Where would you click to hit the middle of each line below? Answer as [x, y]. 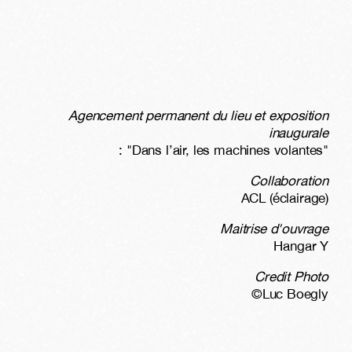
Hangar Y [301, 246]
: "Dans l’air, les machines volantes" [224, 150]
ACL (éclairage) [284, 198]
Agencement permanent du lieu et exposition [198, 115]
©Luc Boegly [290, 293]
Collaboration [289, 180]
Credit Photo [291, 276]
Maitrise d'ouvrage [274, 228]
